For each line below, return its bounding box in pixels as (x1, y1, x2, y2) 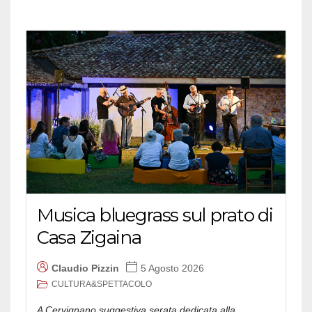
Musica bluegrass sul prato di (37, 204, 273, 227)
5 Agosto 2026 (141, 262, 204, 274)
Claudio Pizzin (52, 262, 119, 274)
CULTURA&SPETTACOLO (52, 279, 152, 290)
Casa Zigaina (37, 226, 141, 249)
